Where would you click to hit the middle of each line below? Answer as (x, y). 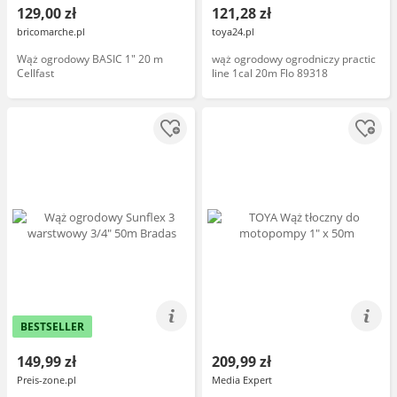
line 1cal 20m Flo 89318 (270, 73)
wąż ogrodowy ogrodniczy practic (294, 59)
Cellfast (35, 73)
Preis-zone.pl (47, 380)
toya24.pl (233, 31)
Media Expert (242, 380)
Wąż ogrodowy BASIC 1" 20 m (90, 59)
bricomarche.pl (51, 31)
